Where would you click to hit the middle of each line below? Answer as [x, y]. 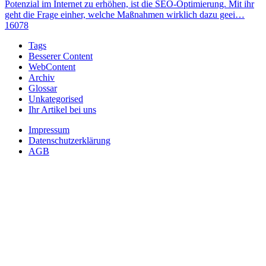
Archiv [42, 78]
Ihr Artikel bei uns [62, 110]
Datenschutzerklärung [69, 141]
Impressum [49, 130]
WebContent [52, 67]
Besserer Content [61, 56]
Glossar [43, 88]
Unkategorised [56, 99]
